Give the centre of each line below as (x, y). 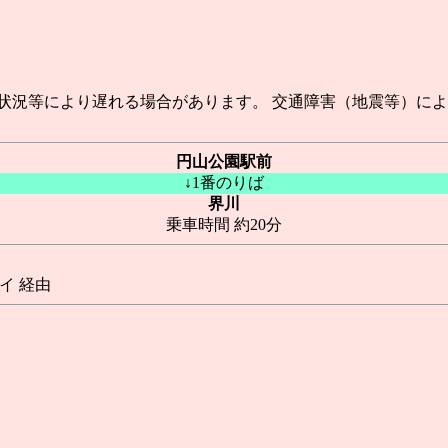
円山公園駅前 (224, 161)
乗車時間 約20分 (224, 224)
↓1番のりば (224, 182)
